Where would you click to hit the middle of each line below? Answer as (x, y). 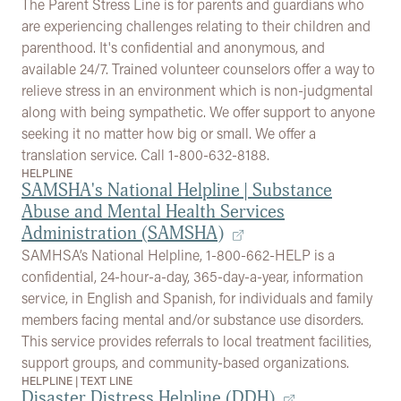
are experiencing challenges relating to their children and (196, 26)
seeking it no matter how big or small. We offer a (169, 133)
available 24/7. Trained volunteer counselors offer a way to (198, 68)
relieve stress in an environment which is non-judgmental (197, 90)
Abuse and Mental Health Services (153, 212)
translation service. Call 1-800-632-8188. (145, 154)
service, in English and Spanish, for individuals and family (197, 298)
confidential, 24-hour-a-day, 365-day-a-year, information (192, 276)
